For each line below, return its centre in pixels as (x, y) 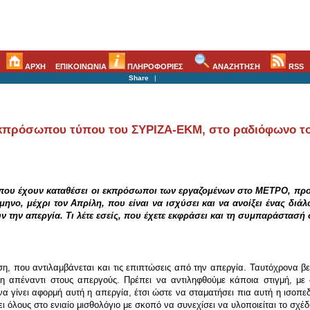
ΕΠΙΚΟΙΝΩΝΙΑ (82, 66)
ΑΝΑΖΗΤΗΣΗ (235, 66)
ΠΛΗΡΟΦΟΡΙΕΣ (155, 66)
